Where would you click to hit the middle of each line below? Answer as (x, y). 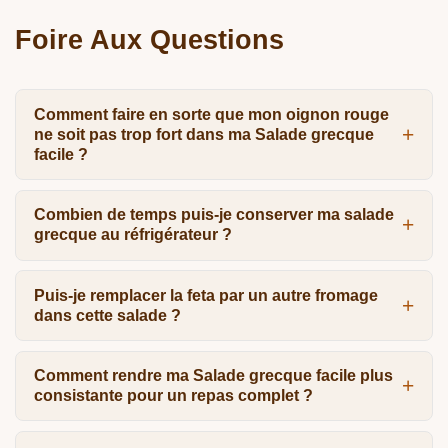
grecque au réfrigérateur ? (132, 235)
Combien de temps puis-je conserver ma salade (213, 215)
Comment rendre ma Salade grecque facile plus (213, 375)
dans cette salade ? (107, 315)
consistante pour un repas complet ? (173, 395)
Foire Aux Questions (149, 40)
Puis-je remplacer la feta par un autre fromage (205, 295)
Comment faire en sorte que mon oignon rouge (211, 114)
